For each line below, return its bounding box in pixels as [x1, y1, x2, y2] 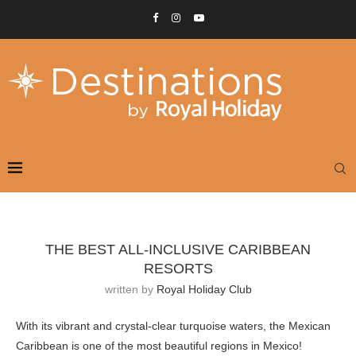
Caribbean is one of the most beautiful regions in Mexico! [16, 339, 302, 352]
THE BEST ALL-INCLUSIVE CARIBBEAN [45, 242, 311, 257]
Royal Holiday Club [156, 283, 252, 296]
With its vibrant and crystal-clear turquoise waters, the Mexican [16, 319, 331, 332]
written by [104, 283, 157, 296]
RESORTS [143, 261, 213, 277]
